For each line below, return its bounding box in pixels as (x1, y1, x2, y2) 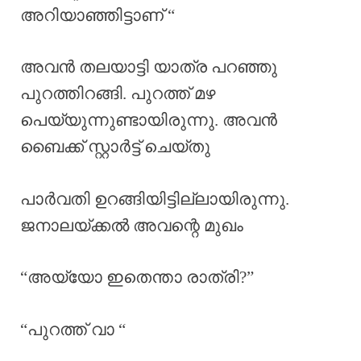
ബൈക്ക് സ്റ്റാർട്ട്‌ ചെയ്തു (20, 137, 210, 157)
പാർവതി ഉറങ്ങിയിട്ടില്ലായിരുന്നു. (20, 189, 289, 209)
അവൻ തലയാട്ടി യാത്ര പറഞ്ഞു (20, 57, 277, 77)
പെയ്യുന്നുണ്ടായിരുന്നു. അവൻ (20, 110, 277, 131)
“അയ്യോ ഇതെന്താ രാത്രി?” (20, 268, 254, 288)
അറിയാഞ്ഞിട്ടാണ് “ (20, 5, 175, 25)
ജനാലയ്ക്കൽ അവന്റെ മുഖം (20, 215, 243, 235)
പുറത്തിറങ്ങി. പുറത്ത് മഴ (20, 84, 215, 104)
